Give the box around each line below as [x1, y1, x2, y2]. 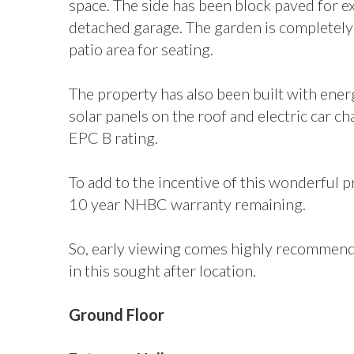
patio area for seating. [69, 40, 213, 58]
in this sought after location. [69, 261, 256, 280]
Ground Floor [69, 305, 164, 324]
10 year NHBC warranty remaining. [69, 194, 306, 213]
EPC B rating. [69, 128, 158, 147]
